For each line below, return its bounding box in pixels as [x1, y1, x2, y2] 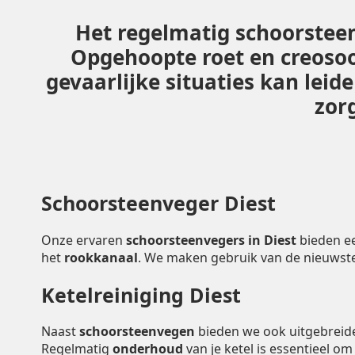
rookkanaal [64, 248, 138, 266]
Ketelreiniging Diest [41, 281, 241, 308]
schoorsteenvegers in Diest [126, 231, 300, 249]
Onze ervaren [41, 231, 126, 249]
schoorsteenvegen [79, 323, 195, 341]
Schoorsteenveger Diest [41, 189, 276, 216]
